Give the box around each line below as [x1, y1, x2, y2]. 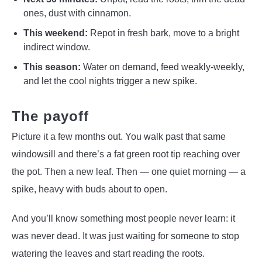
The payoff [12, 108, 89, 124]
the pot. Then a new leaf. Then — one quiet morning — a [12, 166, 246, 177]
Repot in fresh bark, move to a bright [88, 27, 239, 38]
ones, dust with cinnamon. [23, 8, 131, 18]
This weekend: [23, 27, 88, 38]
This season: [23, 61, 81, 72]
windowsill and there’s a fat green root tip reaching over [12, 149, 240, 159]
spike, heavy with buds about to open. [12, 184, 167, 194]
